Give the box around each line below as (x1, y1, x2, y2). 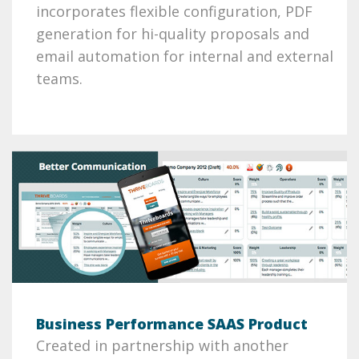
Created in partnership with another (36, 336, 288, 356)
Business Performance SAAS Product (36, 314, 308, 334)
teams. (36, 68, 83, 88)
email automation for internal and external (36, 46, 333, 66)
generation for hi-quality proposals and (36, 23, 309, 43)
